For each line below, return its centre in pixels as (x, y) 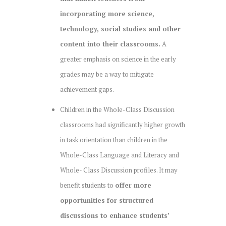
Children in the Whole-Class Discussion (117, 109)
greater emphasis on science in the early (118, 59)
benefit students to (88, 185)
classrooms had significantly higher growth (123, 124)
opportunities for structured (107, 200)
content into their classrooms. (110, 44)
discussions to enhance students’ (115, 215)
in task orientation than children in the (114, 139)
